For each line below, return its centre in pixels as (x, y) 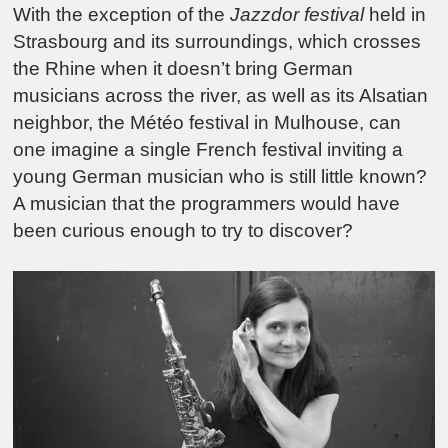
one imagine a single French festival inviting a (208, 150)
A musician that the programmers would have (207, 204)
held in (395, 15)
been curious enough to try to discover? (183, 231)
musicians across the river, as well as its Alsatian (221, 96)
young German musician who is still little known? (220, 177)
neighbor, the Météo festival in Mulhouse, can (207, 123)
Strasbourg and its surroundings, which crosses (217, 42)
